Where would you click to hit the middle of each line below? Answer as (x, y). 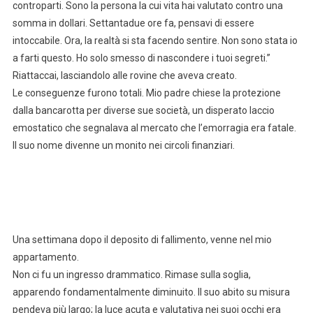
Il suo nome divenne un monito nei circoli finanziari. (123, 146)
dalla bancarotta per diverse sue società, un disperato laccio (143, 111)
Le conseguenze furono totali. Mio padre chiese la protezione (146, 93)
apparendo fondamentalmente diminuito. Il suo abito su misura (151, 292)
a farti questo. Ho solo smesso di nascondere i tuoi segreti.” (141, 58)
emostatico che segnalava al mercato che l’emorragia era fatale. (154, 128)
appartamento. (45, 257)
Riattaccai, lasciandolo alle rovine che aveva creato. (124, 76)
